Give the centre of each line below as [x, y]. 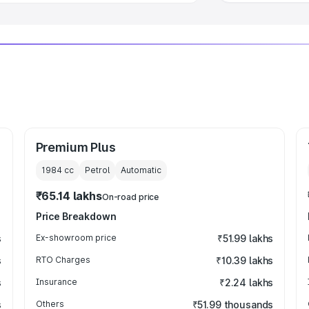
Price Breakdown [76, 216]
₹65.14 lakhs [69, 196]
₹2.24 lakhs [246, 282]
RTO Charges [63, 260]
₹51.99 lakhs [245, 238]
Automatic [141, 170]
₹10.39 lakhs [245, 260]
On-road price [130, 197]
